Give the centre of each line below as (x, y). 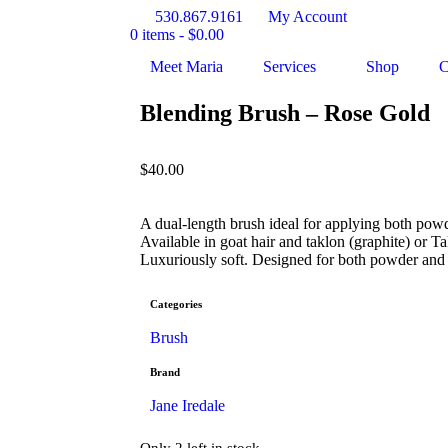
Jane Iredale (187, 405)
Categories (176, 304)
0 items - (159, 34)
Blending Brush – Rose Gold (285, 113)
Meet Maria (186, 66)
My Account (307, 16)
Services (289, 66)
